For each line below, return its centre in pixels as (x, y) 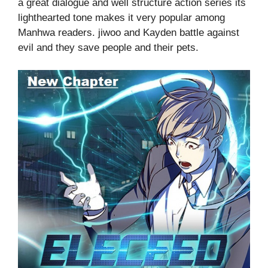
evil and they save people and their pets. (108, 47)
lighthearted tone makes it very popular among (121, 17)
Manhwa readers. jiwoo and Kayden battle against (129, 32)
